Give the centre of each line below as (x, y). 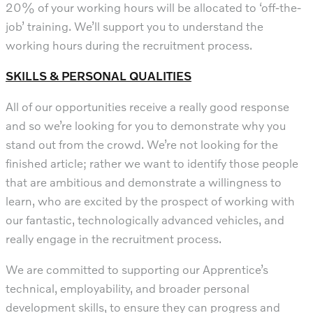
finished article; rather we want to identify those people (152, 163)
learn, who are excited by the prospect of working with (150, 201)
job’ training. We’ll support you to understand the (134, 26)
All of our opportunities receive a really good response (147, 106)
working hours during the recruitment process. (129, 45)
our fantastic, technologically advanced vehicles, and (145, 219)
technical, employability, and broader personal (128, 288)
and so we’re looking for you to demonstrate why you (146, 125)
